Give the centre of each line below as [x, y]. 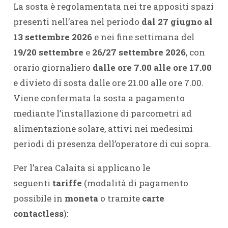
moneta [82, 198]
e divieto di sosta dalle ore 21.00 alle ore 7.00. [108, 83]
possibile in [39, 198]
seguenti [33, 183]
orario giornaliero [53, 67]
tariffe [67, 183]
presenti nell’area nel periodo [77, 22]
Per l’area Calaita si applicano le [81, 168]
